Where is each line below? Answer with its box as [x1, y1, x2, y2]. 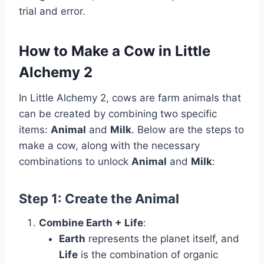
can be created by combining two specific [19, 108, 217, 120]
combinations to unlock [19, 156, 131, 168]
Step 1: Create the [19, 191, 135, 207]
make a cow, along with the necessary [19, 140, 200, 152]
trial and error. [19, 5, 85, 18]
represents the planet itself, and [85, 233, 239, 245]
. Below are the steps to [131, 124, 244, 136]
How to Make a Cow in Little [19, 42, 210, 60]
